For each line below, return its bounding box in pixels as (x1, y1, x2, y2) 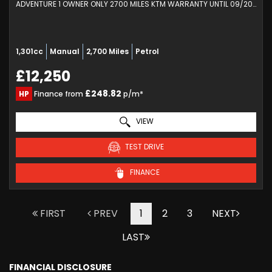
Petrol (135, 46, 159, 56)
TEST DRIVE (123, 141, 164, 152)
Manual (50, 46, 80, 56)
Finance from (32, 89, 85, 99)
